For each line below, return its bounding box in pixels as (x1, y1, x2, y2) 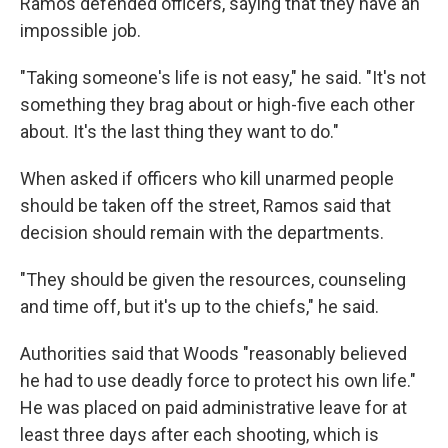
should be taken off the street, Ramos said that (20, 194, 391, 216)
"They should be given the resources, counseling (20, 268, 406, 290)
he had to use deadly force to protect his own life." (20, 369, 416, 391)
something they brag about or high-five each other (20, 93, 415, 115)
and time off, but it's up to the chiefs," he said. (20, 295, 379, 317)
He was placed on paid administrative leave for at (20, 396, 407, 418)
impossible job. (20, 19, 141, 41)
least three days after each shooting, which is (20, 423, 379, 445)
